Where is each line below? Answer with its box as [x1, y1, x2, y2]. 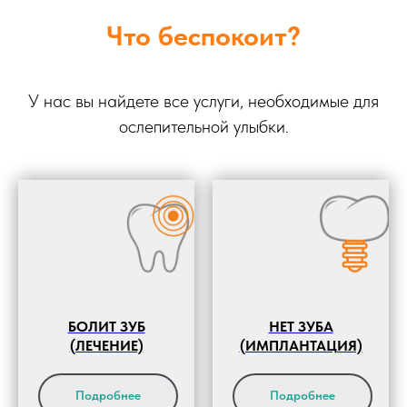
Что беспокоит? [106, 18, 301, 52]
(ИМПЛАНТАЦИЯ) [239, 337, 362, 355]
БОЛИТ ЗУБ [67, 318, 145, 336]
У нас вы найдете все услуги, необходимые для [28, 89, 379, 112]
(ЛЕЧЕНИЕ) [69, 337, 144, 355]
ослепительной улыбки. [118, 114, 289, 137]
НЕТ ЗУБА [268, 318, 333, 336]
